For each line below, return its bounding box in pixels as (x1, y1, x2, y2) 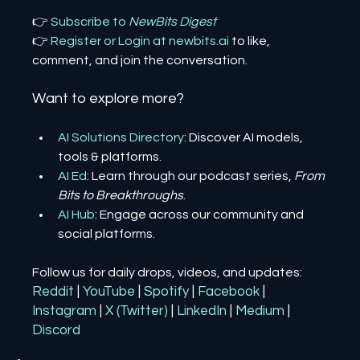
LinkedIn (177, 304, 227, 318)
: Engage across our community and (95, 208, 307, 221)
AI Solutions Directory (58, 131, 185, 144)
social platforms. (58, 227, 156, 240)
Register (51, 35, 104, 47)
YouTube (83, 284, 136, 299)
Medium (235, 304, 285, 318)
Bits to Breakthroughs (58, 189, 184, 202)
